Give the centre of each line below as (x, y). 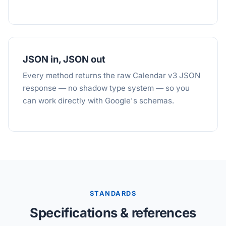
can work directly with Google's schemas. (98, 101)
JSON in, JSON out (64, 59)
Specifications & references (113, 213)
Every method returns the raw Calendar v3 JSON (111, 75)
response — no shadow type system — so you (106, 88)
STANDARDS (113, 193)
